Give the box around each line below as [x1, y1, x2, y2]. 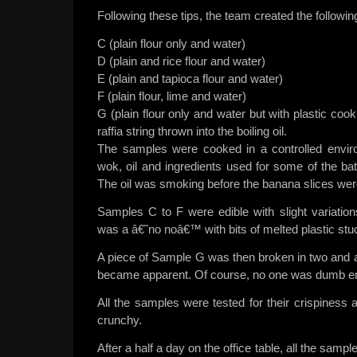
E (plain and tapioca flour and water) [97, 72, 283, 85]
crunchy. [97, 313, 142, 327]
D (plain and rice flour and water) [97, 54, 265, 68]
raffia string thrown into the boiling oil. [97, 124, 287, 138]
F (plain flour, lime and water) [97, 89, 246, 103]
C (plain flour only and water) [97, 37, 245, 50]
